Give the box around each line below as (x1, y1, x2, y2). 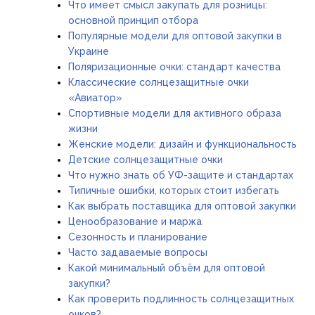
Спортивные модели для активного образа (68, 108, 281, 120)
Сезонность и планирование (68, 231, 207, 243)
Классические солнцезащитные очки (68, 77, 249, 89)
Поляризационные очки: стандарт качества (68, 61, 281, 73)
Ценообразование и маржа (68, 216, 202, 228)
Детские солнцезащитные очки (68, 154, 223, 166)
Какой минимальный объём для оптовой (68, 262, 265, 274)
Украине (68, 46, 109, 58)
